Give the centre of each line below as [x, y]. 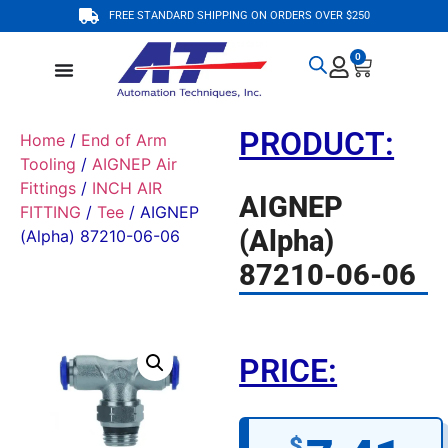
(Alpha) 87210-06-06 [100, 236]
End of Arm [124, 140]
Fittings [48, 188]
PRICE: [288, 371]
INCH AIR [127, 188]
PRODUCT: [317, 144]
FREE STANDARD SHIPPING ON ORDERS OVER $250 [239, 15]
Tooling [48, 164]
